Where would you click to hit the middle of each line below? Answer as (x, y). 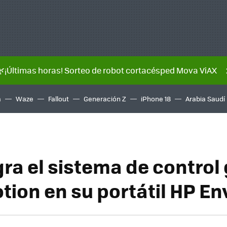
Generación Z (105, 99)
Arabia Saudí (205, 99)
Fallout (59, 99)
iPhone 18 (156, 99)
